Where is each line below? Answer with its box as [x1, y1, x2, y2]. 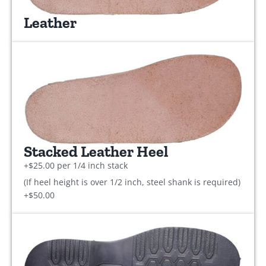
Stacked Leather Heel [24, 142, 168, 161]
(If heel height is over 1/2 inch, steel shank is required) [24, 176, 240, 188]
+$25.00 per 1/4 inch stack [24, 159, 128, 171]
